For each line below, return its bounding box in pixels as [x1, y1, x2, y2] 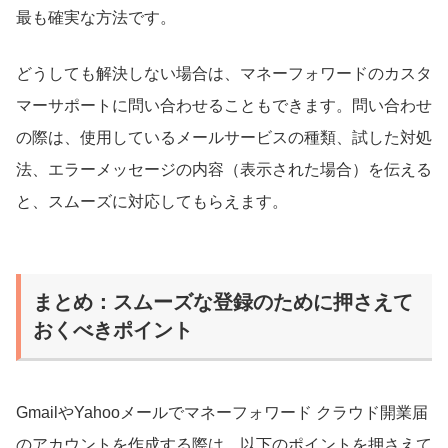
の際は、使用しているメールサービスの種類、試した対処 [16, 128, 432, 146]
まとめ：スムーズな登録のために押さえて [33, 290, 413, 313]
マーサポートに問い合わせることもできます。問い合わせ [16, 96, 432, 114]
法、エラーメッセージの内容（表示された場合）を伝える [16, 160, 432, 178]
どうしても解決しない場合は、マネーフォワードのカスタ [16, 64, 432, 82]
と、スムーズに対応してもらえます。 [16, 192, 288, 210]
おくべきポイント [33, 318, 193, 341]
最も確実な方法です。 [16, 8, 176, 26]
